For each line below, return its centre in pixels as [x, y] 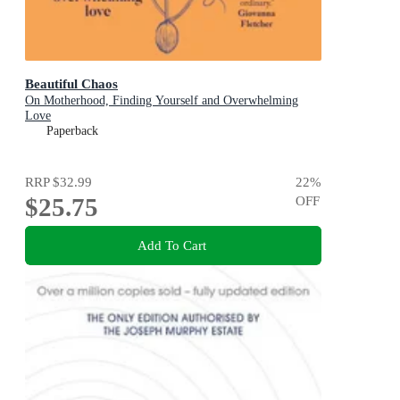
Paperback [72, 131]
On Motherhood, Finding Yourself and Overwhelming [162, 101]
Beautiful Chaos [71, 84]
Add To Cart [171, 245]
